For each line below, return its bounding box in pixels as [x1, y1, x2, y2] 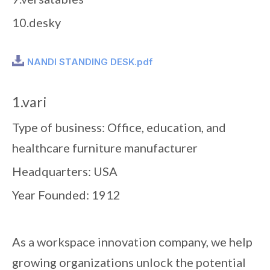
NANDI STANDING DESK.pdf [27, 55, 152, 67]
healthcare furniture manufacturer [12, 140, 198, 155]
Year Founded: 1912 [12, 187, 121, 202]
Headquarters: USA [12, 163, 118, 178]
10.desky [12, 15, 61, 30]
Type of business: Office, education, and [12, 119, 226, 134]
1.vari [12, 93, 46, 110]
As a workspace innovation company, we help [12, 234, 253, 249]
